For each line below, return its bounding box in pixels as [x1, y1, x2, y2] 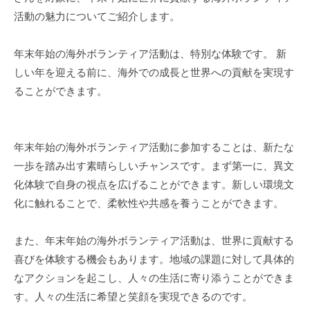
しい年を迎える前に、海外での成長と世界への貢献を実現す [14, 66, 294, 78]
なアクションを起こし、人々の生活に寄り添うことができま [14, 271, 294, 284]
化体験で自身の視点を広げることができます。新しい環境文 [14, 178, 294, 190]
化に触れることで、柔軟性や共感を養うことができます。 [14, 197, 284, 209]
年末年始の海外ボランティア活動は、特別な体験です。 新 [14, 47, 286, 60]
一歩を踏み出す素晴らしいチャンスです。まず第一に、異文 [14, 159, 294, 172]
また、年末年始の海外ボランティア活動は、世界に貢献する [14, 234, 294, 246]
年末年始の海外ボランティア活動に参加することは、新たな [14, 140, 294, 153]
